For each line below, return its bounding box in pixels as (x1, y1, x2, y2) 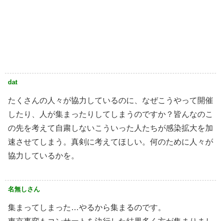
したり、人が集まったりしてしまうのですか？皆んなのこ (8, 110, 213, 119)
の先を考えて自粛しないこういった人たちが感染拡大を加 (8, 124, 213, 133)
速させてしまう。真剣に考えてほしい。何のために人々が (8, 138, 213, 147)
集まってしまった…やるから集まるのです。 (8, 203, 166, 212)
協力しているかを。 (8, 151, 79, 160)
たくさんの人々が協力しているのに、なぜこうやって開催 (8, 96, 213, 105)
